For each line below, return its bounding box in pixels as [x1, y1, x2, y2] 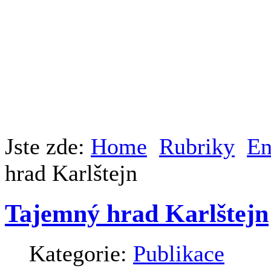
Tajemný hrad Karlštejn [5, 199, 269, 228]
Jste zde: [5, 134, 91, 160]
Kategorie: [29, 241, 133, 267]
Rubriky [159, 134, 235, 160]
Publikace [133, 241, 224, 267]
